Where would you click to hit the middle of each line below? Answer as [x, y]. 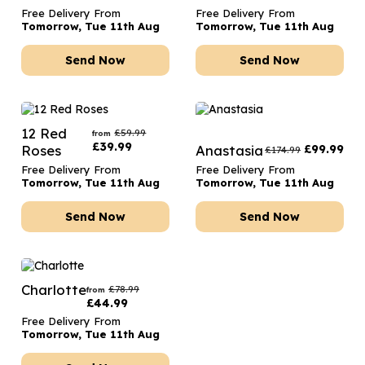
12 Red [44, 133]
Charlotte [54, 290]
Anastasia [229, 150]
